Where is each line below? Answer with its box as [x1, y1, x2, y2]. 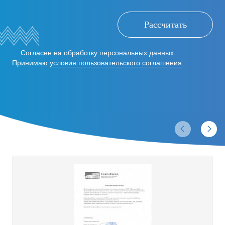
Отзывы [84, 119, 141, 136]
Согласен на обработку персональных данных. [20, 48, 176, 57]
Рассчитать [144, 19, 187, 30]
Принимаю [12, 58, 50, 67]
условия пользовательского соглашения [50, 58, 182, 67]
